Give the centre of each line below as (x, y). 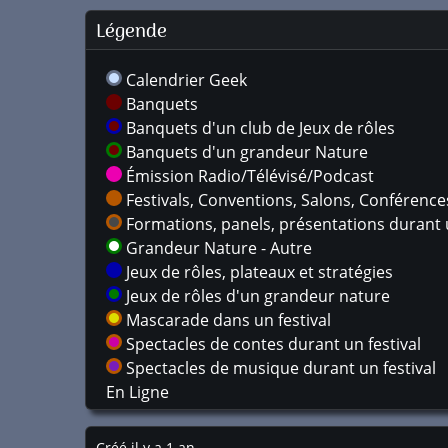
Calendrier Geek (184, 80)
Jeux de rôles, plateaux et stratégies (257, 272)
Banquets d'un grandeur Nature (245, 152)
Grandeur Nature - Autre (217, 248)
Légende (131, 32)
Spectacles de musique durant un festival (279, 368)
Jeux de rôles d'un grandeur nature (256, 296)
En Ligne (137, 392)
